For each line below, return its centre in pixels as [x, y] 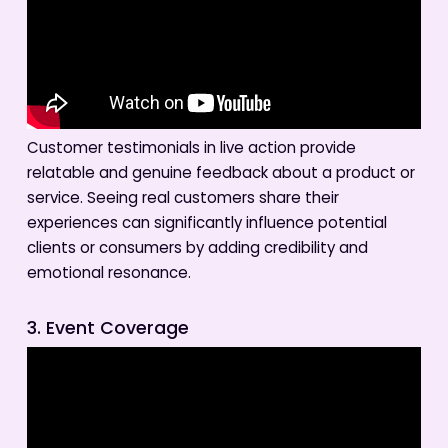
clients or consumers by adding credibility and [197, 250]
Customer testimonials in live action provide [191, 150]
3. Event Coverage [107, 329]
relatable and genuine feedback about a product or [220, 175]
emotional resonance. [108, 275]
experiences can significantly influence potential [206, 225]
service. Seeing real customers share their [182, 200]
